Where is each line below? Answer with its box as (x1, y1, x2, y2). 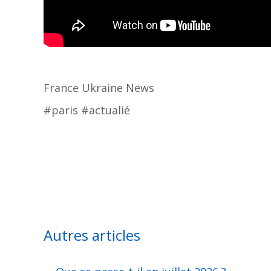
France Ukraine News (44, 80, 154, 95)
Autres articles (44, 225, 140, 245)
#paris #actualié (44, 103, 130, 117)
